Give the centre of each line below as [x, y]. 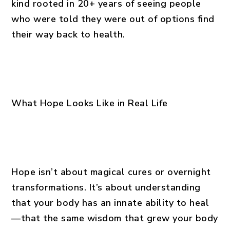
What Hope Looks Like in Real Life [90, 103]
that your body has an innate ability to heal [110, 203]
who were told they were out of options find [113, 19]
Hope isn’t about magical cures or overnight [111, 172]
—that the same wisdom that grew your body [115, 218]
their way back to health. [68, 34]
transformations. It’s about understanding [106, 187]
